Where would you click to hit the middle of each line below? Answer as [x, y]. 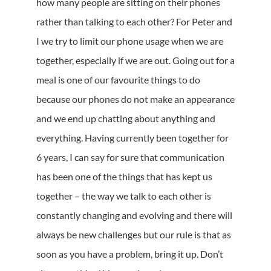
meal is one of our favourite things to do [118, 79]
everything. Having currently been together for [132, 137]
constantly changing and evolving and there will [134, 215]
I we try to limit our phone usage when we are [130, 41]
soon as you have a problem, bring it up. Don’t [130, 253]
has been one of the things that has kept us [124, 176]
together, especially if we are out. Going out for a [135, 60]
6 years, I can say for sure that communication [130, 157]
